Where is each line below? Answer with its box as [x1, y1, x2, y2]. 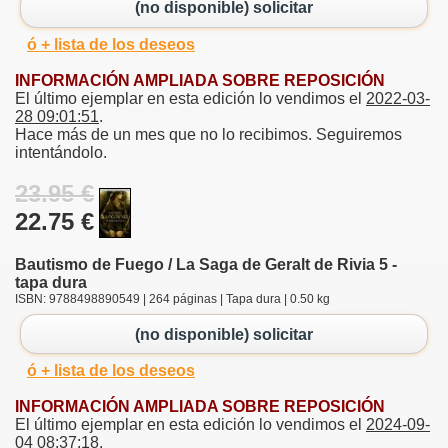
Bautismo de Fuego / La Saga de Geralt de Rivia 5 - [15, 255, 397, 273]
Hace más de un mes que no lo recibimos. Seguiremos [15, 125, 402, 143]
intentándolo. [15, 143, 107, 161]
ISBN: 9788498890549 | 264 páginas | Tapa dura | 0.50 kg [15, 291, 330, 306]
